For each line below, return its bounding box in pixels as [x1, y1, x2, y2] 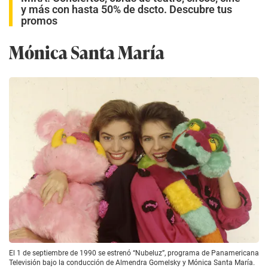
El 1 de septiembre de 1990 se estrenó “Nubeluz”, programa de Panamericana [9, 249, 259, 258]
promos [21, 14, 57, 27]
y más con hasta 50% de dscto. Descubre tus [21, 2, 232, 16]
